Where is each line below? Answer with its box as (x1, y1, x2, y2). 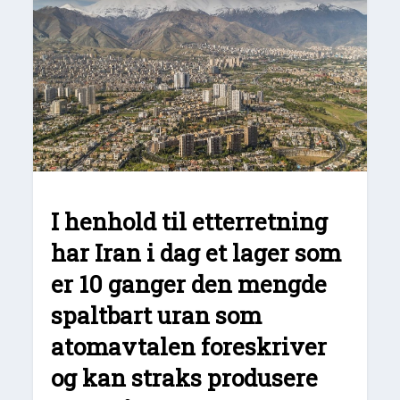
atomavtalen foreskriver (51, 330, 328, 362)
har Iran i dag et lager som (51, 237, 342, 268)
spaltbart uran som (51, 299, 262, 330)
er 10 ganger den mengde (51, 268, 328, 299)
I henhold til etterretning (51, 205, 329, 237)
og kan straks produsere (51, 362, 319, 393)
